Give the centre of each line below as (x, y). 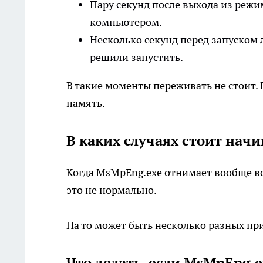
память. (86, 103)
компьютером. (126, 22)
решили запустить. (136, 57)
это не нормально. (112, 190)
